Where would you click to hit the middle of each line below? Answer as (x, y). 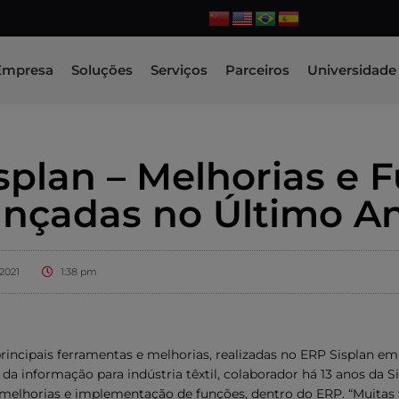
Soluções (102, 70)
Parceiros (257, 70)
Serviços (179, 70)
